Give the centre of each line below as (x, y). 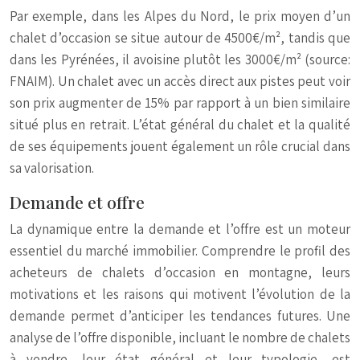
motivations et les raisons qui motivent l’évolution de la (180, 294)
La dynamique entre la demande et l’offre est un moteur (180, 229)
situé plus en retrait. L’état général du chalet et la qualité (180, 125)
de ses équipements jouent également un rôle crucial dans (180, 146)
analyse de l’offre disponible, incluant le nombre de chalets (180, 337)
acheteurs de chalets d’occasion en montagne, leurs (180, 272)
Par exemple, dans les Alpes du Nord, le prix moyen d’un (180, 16)
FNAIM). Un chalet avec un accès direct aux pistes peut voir (180, 81)
